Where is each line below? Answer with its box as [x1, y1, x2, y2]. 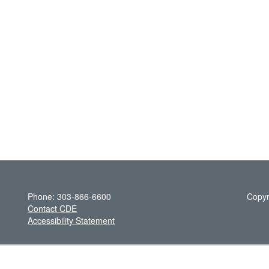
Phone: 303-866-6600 [28, 190, 112, 202]
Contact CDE [28, 202, 77, 214]
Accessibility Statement [28, 214, 115, 226]
